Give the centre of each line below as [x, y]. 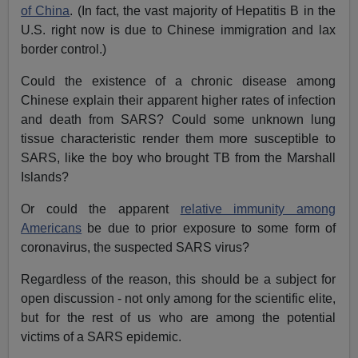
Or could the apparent [101, 209]
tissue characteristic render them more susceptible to [178, 139]
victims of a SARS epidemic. [101, 337]
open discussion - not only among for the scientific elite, [178, 299]
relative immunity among [258, 209]
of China [46, 11]
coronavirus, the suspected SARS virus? [137, 248]
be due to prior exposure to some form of [209, 229]
